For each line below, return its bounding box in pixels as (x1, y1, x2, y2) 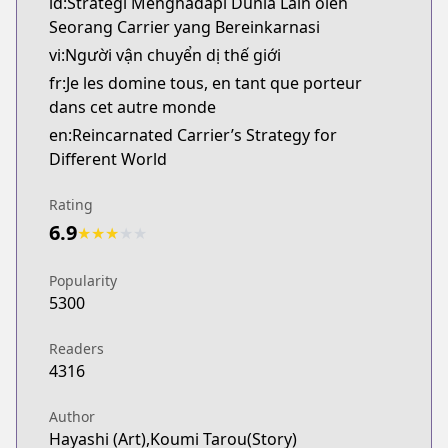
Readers (49, 339, 104, 358)
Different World (49, 148, 167, 170)
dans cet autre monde (49, 96, 216, 118)
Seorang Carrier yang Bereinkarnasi (49, 16, 320, 38)
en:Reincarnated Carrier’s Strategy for (49, 124, 337, 146)
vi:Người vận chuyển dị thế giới (49, 44, 281, 66)
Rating (49, 195, 93, 214)
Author (49, 407, 95, 426)
